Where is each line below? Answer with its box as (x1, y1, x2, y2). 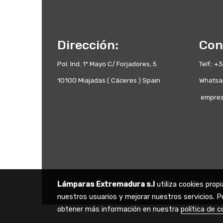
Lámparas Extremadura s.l (57, 180, 155, 189)
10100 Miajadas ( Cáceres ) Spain (57, 76, 160, 85)
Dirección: (57, 37, 118, 53)
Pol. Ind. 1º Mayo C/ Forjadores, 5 (57, 60, 157, 68)
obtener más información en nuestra (57, 205, 181, 214)
